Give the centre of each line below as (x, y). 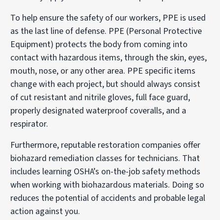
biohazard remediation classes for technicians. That (105, 158)
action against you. (45, 211)
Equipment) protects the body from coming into (99, 44)
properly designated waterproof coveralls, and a (98, 110)
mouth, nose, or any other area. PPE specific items (103, 71)
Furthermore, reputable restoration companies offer (106, 145)
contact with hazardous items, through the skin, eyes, (109, 57)
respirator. (29, 124)
